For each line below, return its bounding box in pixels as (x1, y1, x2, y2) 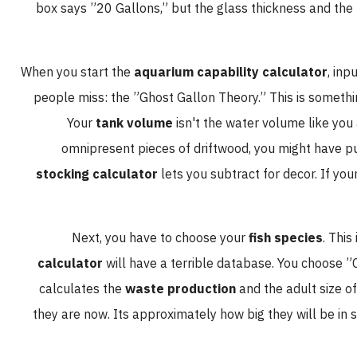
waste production (147, 279, 258, 299)
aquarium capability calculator (156, 62, 350, 82)
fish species (271, 228, 345, 248)
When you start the (43, 62, 156, 82)
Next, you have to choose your (94, 228, 271, 248)
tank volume (118, 113, 195, 133)
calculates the (61, 279, 147, 299)
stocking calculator (58, 164, 180, 184)
